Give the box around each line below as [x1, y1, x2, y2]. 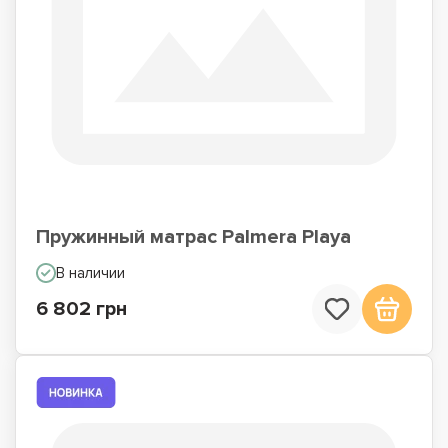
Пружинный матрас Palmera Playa [36, 225, 351, 249]
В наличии [56, 264, 125, 282]
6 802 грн [36, 297, 127, 321]
